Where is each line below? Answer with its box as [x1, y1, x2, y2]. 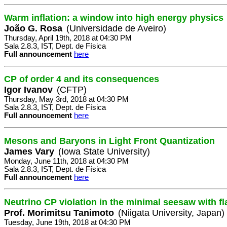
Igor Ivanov [4, 85, 53, 95]
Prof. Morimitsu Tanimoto [4, 207, 114, 218]
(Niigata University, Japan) [118, 207, 224, 218]
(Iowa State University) [58, 146, 150, 157]
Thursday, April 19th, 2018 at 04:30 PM [4, 33, 132, 42]
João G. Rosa [4, 23, 62, 33]
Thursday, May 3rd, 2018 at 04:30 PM [4, 95, 129, 104]
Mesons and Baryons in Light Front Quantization [4, 135, 215, 146]
